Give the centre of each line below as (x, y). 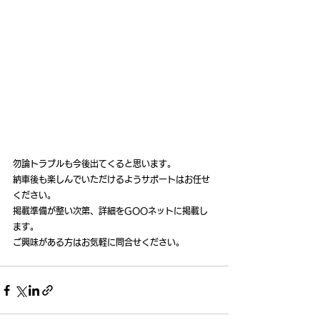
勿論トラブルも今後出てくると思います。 (94, 164)
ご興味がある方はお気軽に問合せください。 (99, 242)
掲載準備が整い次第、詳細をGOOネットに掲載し (110, 211)
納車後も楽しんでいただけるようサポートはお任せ (111, 180)
